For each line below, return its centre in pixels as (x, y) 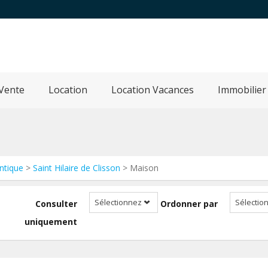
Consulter (56, 204)
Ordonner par (189, 204)
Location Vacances (153, 90)
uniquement (51, 222)
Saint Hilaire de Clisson (77, 168)
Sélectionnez (118, 202)
